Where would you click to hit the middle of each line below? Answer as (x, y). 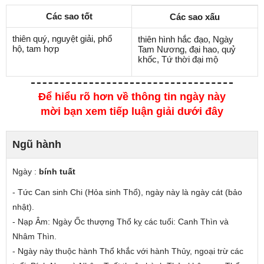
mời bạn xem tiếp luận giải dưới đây (132, 111)
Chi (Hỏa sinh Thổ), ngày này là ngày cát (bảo (155, 192)
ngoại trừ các (219, 251)
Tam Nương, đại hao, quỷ (187, 49)
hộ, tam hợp (36, 48)
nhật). (23, 207)
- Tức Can (32, 192)
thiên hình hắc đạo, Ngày (186, 39)
